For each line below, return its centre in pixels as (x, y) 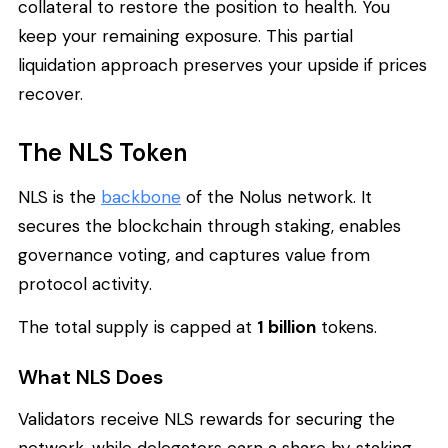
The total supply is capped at (137, 327)
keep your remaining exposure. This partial (185, 35)
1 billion (286, 327)
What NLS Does (90, 377)
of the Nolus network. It (276, 196)
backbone (141, 196)
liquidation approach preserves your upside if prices (222, 64)
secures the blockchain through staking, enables (209, 225)
